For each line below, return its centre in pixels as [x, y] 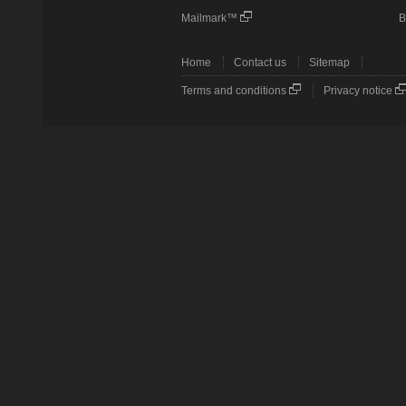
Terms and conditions [233, 91]
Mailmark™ [209, 18]
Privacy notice [358, 91]
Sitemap [329, 63]
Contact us [260, 63]
